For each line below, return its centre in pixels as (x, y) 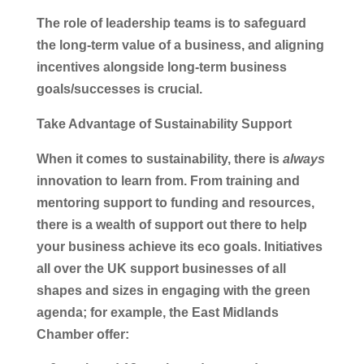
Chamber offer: (86, 334)
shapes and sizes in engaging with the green (173, 290)
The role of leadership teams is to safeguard (171, 23)
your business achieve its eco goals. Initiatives (179, 246)
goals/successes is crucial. (121, 89)
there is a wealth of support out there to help (171, 224)
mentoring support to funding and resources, (175, 202)
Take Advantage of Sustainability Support (164, 123)
